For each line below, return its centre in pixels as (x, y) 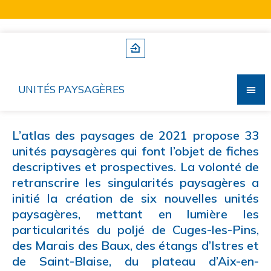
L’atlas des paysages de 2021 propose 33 (135, 135)
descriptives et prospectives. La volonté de (135, 166)
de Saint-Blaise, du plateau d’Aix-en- (135, 261)
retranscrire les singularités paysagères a (135, 182)
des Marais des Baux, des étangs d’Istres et (135, 245)
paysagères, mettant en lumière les (135, 214)
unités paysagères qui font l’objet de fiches (135, 151)
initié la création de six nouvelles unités (135, 198)
